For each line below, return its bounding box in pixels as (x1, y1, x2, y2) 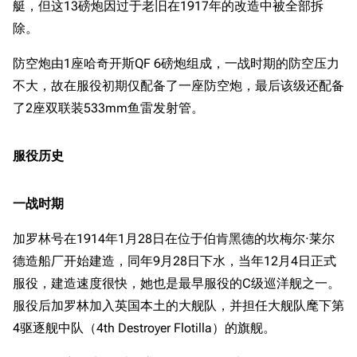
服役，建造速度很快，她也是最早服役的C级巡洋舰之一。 (13, 276, 340, 291)
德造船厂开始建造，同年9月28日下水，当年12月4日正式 (13, 253, 336, 269)
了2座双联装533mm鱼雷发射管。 (13, 100, 204, 116)
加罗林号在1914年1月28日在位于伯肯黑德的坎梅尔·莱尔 (13, 231, 335, 246)
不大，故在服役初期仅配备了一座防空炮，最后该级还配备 (13, 78, 344, 93)
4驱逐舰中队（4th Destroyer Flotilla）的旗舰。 (13, 320, 276, 335)
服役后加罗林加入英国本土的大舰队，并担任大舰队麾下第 (13, 298, 344, 313)
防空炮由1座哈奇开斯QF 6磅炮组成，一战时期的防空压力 (13, 56, 339, 71)
